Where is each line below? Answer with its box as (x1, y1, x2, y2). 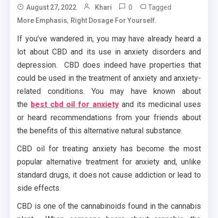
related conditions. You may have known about (17, 86, 201, 96)
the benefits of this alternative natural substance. (17, 126, 183, 135)
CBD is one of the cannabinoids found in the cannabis (17, 201, 201, 211)
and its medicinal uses (122, 99, 201, 109)
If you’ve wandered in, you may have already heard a (17, 34, 201, 43)
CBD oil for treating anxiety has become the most (17, 144, 201, 153)
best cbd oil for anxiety (31, 99, 119, 109)
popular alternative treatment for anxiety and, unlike (17, 157, 201, 166)
